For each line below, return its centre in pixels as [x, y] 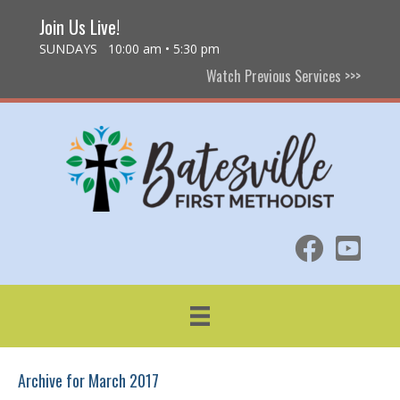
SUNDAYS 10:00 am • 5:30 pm [129, 49]
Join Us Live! [79, 27]
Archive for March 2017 [88, 381]
